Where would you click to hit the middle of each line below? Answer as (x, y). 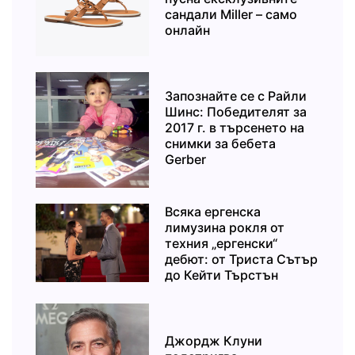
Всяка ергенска (213, 211)
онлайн (188, 31)
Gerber (186, 159)
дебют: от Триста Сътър (242, 259)
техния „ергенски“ (221, 243)
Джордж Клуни (214, 341)
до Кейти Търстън (222, 275)
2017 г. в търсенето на (235, 127)
